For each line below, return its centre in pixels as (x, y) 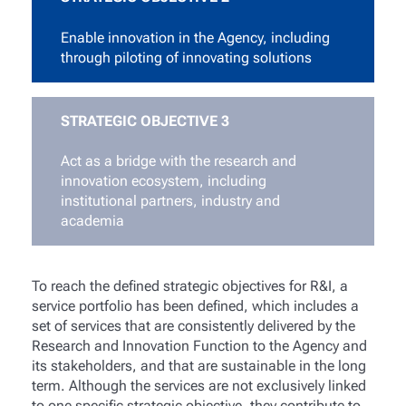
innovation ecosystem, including (163, 181)
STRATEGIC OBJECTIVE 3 (145, 121)
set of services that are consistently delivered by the (193, 325)
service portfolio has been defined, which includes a (195, 305)
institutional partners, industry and (170, 201)
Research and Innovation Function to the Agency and (199, 345)
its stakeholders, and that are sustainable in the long (198, 365)
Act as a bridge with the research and (178, 161)
